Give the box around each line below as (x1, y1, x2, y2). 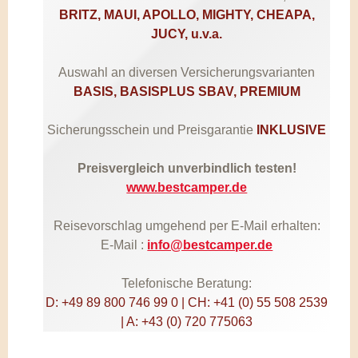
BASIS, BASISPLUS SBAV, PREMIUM (73, 84, 300, 98)
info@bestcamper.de (147, 237, 273, 252)
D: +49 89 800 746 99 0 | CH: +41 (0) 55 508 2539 (46, 295, 328, 309)
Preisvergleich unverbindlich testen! (77, 161, 296, 175)
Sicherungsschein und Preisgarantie (47, 122, 257, 137)
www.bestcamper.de (126, 180, 248, 194)
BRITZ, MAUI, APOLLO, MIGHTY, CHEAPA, (58, 7, 315, 22)
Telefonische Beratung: (121, 276, 253, 290)
